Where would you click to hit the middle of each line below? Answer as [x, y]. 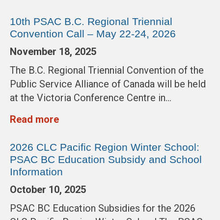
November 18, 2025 [53, 52]
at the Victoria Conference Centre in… [91, 98]
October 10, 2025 [48, 190]
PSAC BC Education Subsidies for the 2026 [103, 208]
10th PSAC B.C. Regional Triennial [91, 22]
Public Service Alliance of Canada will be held [108, 84]
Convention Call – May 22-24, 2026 [93, 34]
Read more [34, 120]
